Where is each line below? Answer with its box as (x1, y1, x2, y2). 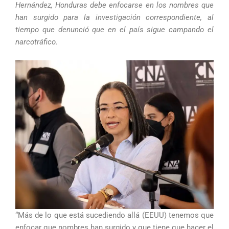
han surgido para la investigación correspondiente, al (15, 13, 214, 22)
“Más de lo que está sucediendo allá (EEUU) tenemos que (15, 210, 214, 220)
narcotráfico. (15, 37, 58, 47)
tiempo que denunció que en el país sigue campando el (15, 25, 214, 35)
